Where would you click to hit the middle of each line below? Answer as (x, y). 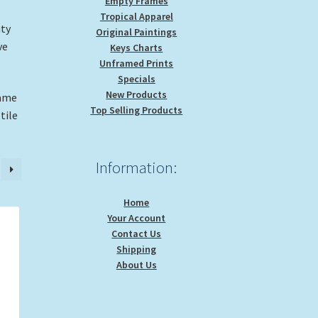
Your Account (137, 218)
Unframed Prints (137, 63)
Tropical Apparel (136, 16)
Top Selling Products (137, 110)
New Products (137, 94)
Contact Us (137, 233)
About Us (136, 264)
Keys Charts (137, 47)
